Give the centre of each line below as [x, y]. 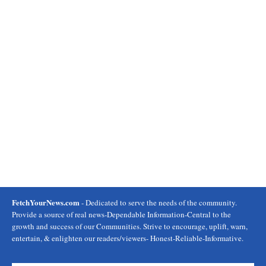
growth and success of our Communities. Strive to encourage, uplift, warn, [130, 226]
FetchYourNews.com [46, 202]
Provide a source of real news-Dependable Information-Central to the [121, 214]
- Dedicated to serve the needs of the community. [158, 202]
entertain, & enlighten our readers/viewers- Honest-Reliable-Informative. [128, 238]
